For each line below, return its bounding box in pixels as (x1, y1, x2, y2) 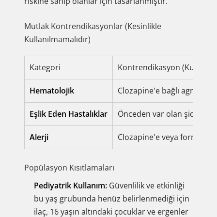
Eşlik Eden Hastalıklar (30, 108, 108, 119)
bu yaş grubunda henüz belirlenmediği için (34, 193, 189, 204)
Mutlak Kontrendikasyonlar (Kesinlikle (24, 21, 161, 31)
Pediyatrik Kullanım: (34, 180, 107, 191)
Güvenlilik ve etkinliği (107, 180, 185, 191)
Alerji (30, 132, 48, 142)
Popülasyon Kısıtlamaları (24, 162, 114, 173)
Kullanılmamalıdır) (24, 34, 91, 45)
